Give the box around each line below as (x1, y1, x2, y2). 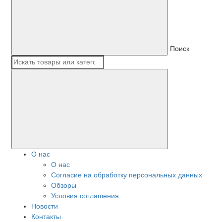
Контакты (31, 213, 61, 221)
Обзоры (51, 181, 76, 189)
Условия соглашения (51, 192, 119, 200)
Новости (31, 202, 58, 210)
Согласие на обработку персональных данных (51, 171, 202, 179)
